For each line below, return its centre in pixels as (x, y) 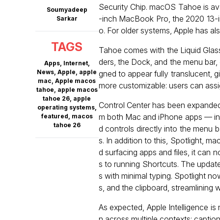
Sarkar (67, 18)
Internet (75, 63)
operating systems (66, 107)
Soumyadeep (67, 10)
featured (55, 116)
